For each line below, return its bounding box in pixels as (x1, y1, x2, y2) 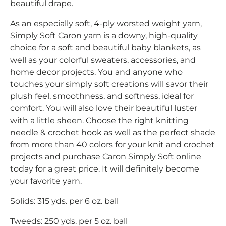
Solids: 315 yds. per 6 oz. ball (10, 196, 119, 206)
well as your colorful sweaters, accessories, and (10, 54, 196, 65)
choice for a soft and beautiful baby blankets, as (10, 42, 201, 52)
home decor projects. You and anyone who (10, 67, 183, 77)
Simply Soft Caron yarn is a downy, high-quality (10, 30, 198, 40)
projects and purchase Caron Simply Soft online (10, 151, 201, 161)
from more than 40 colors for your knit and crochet (10, 139, 215, 149)
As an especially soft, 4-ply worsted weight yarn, (10, 18, 202, 28)
